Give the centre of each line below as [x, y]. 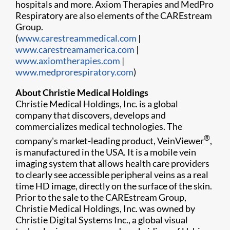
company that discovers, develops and [91, 115]
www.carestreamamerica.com [75, 49]
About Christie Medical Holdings [82, 92]
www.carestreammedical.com [77, 38]
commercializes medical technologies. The [99, 126]
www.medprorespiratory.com [74, 72]
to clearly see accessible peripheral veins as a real [112, 175]
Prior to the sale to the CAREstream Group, [101, 197]
